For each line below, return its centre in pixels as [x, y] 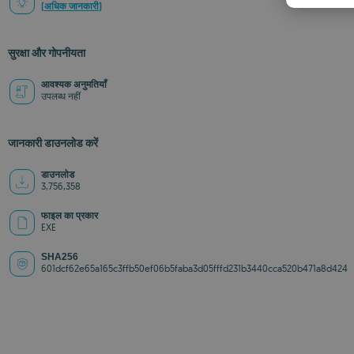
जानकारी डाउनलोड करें [53, 143]
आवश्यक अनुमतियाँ [74, 85]
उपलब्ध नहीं [61, 96]
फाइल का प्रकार [70, 216]
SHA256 [60, 257]
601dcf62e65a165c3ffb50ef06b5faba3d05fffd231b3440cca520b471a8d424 [194, 268]
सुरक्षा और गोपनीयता [47, 53]
